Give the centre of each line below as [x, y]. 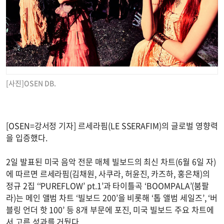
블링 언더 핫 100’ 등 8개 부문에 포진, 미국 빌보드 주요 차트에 [110, 210]
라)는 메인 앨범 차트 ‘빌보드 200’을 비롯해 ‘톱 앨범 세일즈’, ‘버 [112, 198]
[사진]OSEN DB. [31, 83]
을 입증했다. [28, 138]
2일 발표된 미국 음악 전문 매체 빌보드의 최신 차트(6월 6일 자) [111, 162]
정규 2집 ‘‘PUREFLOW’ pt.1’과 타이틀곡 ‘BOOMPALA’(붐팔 [108, 186]
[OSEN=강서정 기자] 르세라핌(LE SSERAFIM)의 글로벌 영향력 [112, 126]
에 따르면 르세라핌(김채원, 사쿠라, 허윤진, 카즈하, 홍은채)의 [108, 174]
